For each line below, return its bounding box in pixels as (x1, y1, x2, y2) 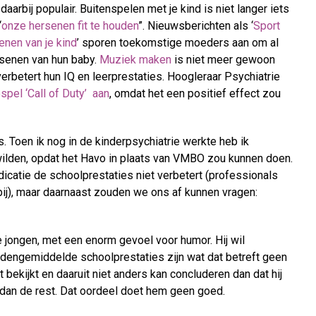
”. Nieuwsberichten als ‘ (138, 19, 253, 33)
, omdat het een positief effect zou (109, 87, 281, 101)
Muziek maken (99, 53, 171, 67)
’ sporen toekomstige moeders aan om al (77, 36, 279, 50)
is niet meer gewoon (171, 53, 275, 67)
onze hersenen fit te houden (1, 19, 138, 33)
